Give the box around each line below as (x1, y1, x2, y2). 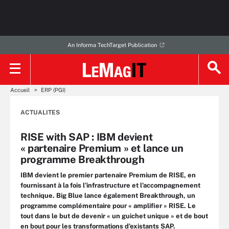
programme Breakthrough (20, 153, 145, 166)
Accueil (10, 87, 30, 93)
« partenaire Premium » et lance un (20, 142, 184, 154)
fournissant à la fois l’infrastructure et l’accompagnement (20, 181, 200, 189)
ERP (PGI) (41, 87, 65, 93)
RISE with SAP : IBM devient (20, 131, 153, 143)
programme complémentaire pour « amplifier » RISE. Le (20, 202, 196, 210)
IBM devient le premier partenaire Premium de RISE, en (20, 171, 196, 179)
